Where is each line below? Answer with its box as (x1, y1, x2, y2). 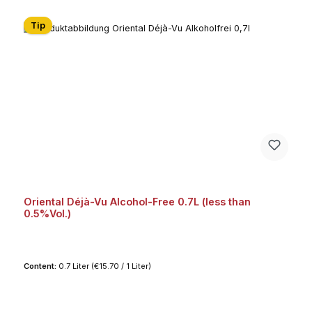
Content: (23, 260, 58, 271)
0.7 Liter (58, 260, 91, 271)
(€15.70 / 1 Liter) (91, 260, 151, 271)
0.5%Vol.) (23, 208, 71, 220)
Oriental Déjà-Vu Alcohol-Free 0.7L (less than (23, 196, 251, 208)
